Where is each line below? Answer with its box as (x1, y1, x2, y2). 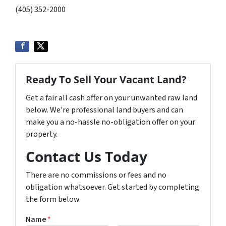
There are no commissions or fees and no (26, 169, 166, 181)
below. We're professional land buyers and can (26, 104, 183, 116)
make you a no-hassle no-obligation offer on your (26, 117, 195, 128)
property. (26, 129, 58, 140)
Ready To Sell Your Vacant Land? (26, 73, 187, 87)
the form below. (26, 194, 81, 205)
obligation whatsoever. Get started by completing (26, 182, 199, 193)
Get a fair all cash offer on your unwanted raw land (26, 92, 197, 104)
